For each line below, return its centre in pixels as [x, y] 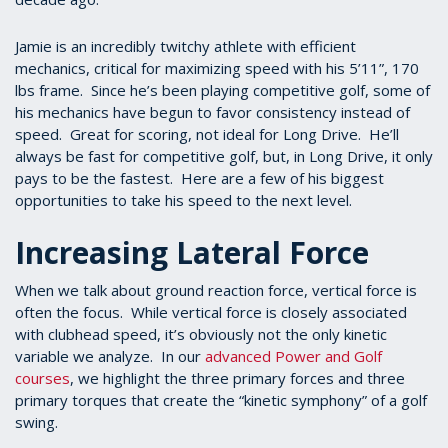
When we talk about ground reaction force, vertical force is [216, 290]
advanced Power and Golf [293, 356]
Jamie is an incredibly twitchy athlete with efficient [185, 46]
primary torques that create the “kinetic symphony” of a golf [221, 400]
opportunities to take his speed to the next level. [183, 200]
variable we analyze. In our [110, 356]
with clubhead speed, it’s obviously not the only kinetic [201, 334]
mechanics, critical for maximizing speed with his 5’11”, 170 [217, 68]
